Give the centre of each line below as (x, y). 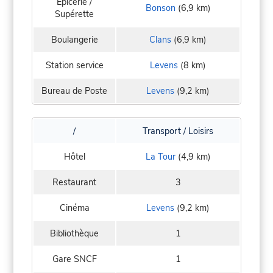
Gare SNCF (74, 259)
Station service (74, 66)
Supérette (74, 14)
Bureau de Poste (74, 91)
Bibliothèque (74, 234)
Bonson (160, 8)
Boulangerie (74, 40)
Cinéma (74, 208)
